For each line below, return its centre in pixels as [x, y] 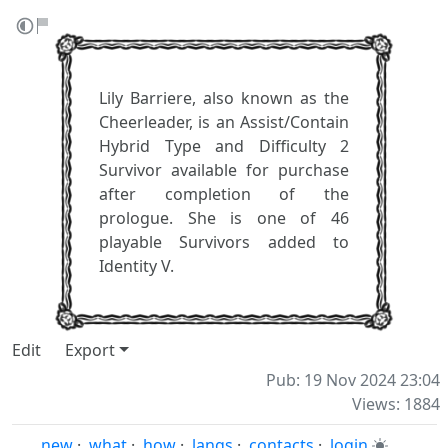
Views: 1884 [396, 404]
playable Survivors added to [224, 242]
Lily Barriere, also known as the [224, 98]
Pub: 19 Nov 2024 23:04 [353, 380]
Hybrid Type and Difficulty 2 [224, 146]
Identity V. [136, 266]
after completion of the [224, 194]
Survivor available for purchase [224, 170]
